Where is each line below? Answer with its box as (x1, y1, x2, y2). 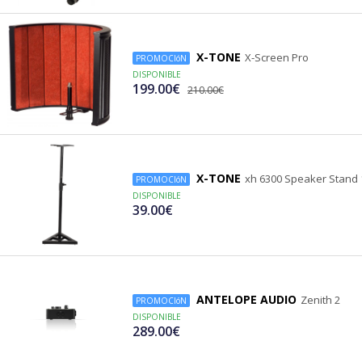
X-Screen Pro (245, 50, 309, 65)
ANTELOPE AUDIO (196, 292, 297, 308)
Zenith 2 (301, 293, 340, 308)
